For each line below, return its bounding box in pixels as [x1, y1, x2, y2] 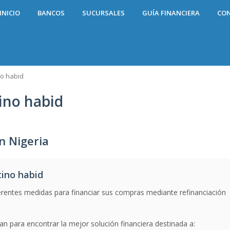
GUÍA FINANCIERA [142, 8, 200, 17]
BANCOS [37, 8, 65, 17]
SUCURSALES [82, 8, 125, 17]
